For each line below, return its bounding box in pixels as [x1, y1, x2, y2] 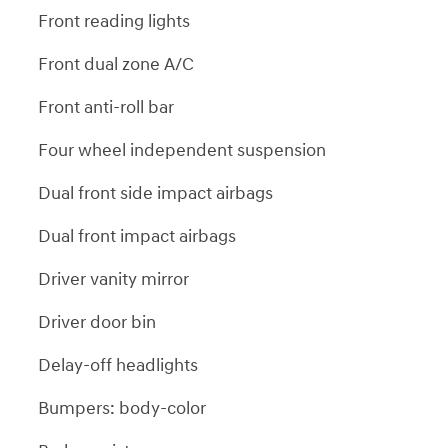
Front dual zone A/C [38, 52, 194, 76]
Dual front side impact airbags [38, 181, 273, 205]
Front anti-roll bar [38, 95, 174, 119]
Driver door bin [38, 310, 156, 334]
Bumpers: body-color [38, 396, 206, 420]
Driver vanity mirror [38, 267, 189, 291]
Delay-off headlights [38, 353, 198, 377]
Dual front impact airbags [38, 224, 236, 248]
